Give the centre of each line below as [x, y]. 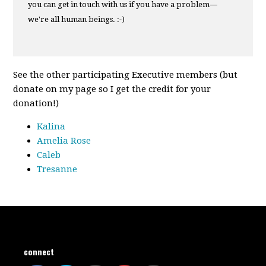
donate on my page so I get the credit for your [112, 89]
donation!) [36, 103]
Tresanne [57, 169]
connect [39, 251]
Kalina [51, 126]
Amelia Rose [64, 140]
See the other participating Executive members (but [126, 75]
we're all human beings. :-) [77, 20]
